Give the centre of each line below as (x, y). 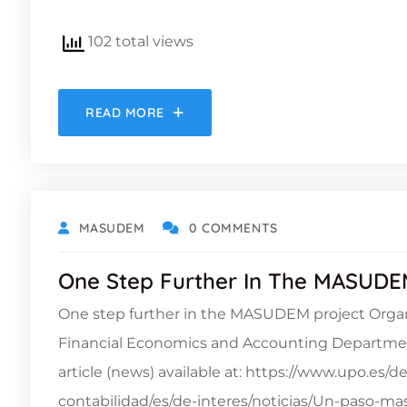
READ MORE (125, 112)
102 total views (139, 41)
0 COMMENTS (233, 228)
